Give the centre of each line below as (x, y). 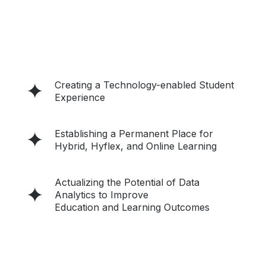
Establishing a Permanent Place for (134, 133)
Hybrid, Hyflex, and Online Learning (136, 146)
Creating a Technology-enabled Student (144, 85)
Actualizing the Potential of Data (127, 182)
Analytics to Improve (102, 194)
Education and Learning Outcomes (132, 207)
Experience (80, 97)
